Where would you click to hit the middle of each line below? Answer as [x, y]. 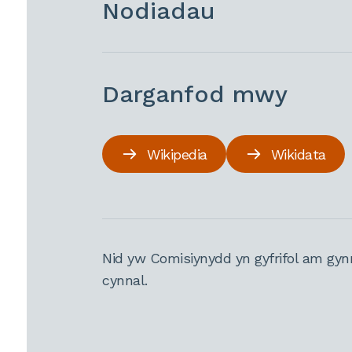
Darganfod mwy [195, 94]
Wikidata [298, 154]
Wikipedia [177, 154]
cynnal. [125, 280]
